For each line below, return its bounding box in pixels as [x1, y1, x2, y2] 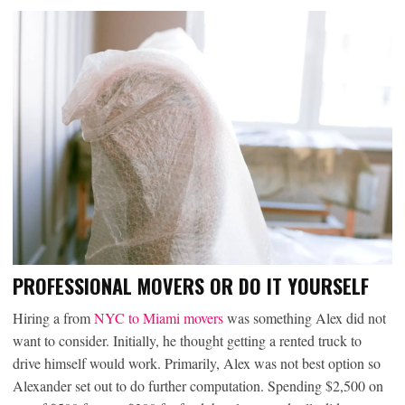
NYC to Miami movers [94, 308, 223, 328]
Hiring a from [13, 308, 94, 328]
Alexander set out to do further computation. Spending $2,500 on [13, 376, 383, 396]
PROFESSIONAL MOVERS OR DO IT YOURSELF [13, 271, 369, 301]
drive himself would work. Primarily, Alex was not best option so [13, 353, 381, 373]
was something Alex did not [223, 308, 386, 328]
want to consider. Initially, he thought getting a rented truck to [13, 331, 362, 351]
